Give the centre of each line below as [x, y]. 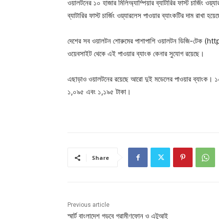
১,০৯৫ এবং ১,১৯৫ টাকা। [99, 92]
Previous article [88, 205]
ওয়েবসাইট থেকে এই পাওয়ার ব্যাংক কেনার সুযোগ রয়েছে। [136, 54]
